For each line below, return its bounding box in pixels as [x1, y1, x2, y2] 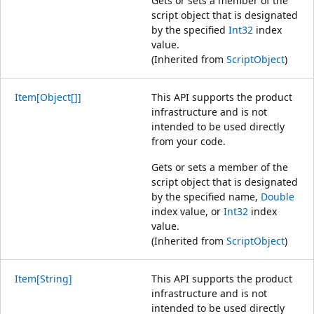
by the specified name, [151, 189, 261, 203]
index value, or [151, 204, 224, 218]
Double [261, 189, 294, 203]
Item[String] [15, 271, 72, 285]
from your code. [151, 134, 226, 148]
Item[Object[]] [15, 90, 81, 104]
